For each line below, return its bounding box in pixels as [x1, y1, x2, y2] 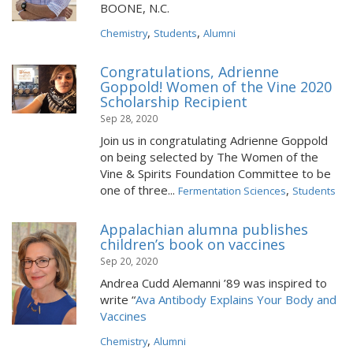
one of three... [100, 182, 178, 198]
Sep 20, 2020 [100, 255, 158, 267]
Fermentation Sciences [178, 184, 286, 198]
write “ [100, 292, 136, 307]
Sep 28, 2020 [100, 112, 158, 124]
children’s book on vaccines [100, 235, 285, 254]
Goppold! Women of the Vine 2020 [100, 77, 332, 96]
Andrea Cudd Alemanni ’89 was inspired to [100, 275, 327, 291]
